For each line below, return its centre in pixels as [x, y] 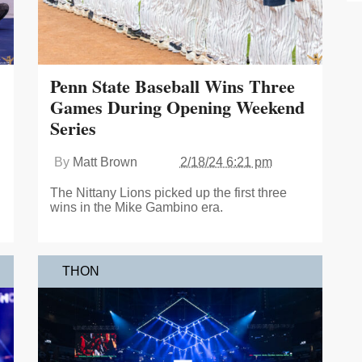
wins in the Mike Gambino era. [136, 207]
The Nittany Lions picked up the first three [168, 192]
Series [73, 128]
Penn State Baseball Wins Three [172, 86]
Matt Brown [105, 162]
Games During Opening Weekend [177, 107]
